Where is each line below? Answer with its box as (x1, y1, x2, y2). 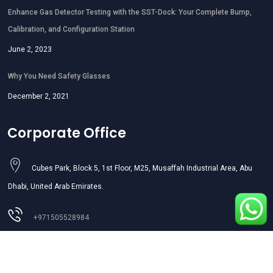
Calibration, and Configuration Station (8, 25, 135, 34)
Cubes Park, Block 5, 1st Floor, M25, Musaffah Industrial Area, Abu (32, 164, 252, 173)
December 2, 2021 (8, 92, 69, 101)
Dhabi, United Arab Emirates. (8, 182, 104, 191)
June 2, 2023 (8, 45, 52, 54)
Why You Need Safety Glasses (8, 72, 110, 81)
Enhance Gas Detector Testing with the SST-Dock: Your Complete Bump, (8, 8, 252, 17)
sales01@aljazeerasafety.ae (34, 244, 131, 253)
